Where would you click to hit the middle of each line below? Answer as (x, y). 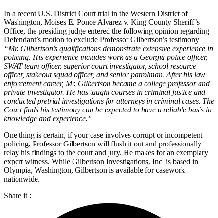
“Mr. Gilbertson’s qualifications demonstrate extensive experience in (109, 48)
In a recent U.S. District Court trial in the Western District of (96, 13)
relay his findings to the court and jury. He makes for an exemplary (106, 152)
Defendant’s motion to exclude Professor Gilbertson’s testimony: (102, 39)
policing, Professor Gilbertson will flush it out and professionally (103, 144)
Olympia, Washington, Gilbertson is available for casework (94, 170)
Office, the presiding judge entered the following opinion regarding (107, 31)
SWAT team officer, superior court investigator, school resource (100, 66)
